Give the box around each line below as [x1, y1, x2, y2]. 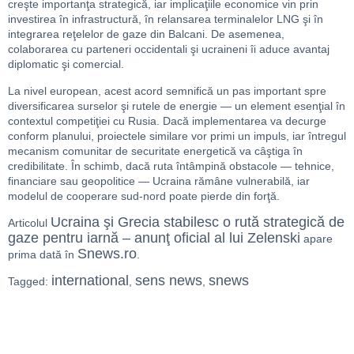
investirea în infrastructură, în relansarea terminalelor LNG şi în [8, 13, 323, 26]
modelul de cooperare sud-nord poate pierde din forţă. [8, 189, 280, 202]
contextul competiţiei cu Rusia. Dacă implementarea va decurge [8, 114, 326, 127]
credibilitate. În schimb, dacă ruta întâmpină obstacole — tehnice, [8, 159, 334, 172]
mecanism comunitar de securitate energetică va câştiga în [8, 144, 303, 157]
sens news [135, 273, 202, 289]
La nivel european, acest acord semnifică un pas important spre [8, 84, 326, 97]
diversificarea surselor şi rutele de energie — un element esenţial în [8, 99, 345, 112]
